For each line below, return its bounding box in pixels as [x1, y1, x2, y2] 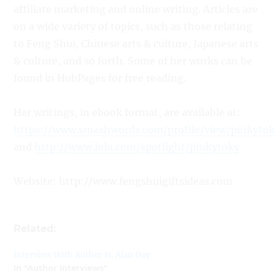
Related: [14, 222, 56, 234]
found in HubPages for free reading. [14, 71, 187, 84]
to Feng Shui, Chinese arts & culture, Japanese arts [14, 37, 259, 50]
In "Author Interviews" [14, 262, 108, 273]
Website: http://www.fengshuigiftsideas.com [14, 174, 233, 187]
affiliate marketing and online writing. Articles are [14, 2, 258, 15]
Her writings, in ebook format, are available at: [14, 106, 241, 118]
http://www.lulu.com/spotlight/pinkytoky [34, 140, 240, 153]
